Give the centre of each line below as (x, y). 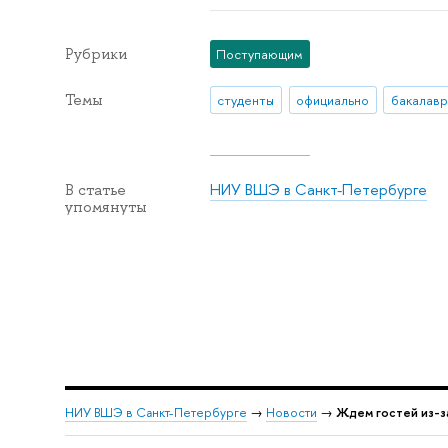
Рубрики (95, 53)
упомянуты (105, 207)
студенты (246, 100)
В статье (95, 190)
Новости (291, 412)
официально (333, 100)
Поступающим (260, 53)
